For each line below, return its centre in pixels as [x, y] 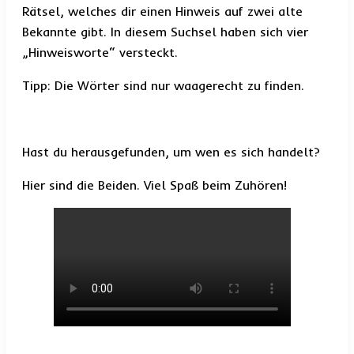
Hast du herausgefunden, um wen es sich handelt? [171, 152]
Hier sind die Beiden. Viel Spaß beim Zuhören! [154, 185]
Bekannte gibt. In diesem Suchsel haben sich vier [165, 32]
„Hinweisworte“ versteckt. [100, 53]
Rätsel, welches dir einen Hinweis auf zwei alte [162, 11]
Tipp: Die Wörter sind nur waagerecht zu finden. [163, 86]
